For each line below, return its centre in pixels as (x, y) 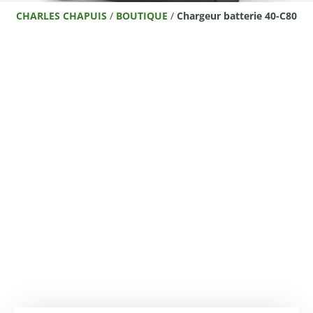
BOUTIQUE (142, 16)
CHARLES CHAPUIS (61, 16)
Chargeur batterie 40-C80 (237, 16)
